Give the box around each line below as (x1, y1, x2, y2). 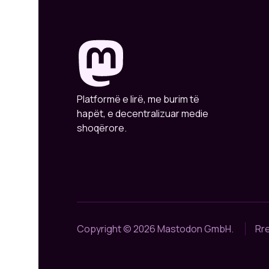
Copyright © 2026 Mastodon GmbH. (77, 222, 234, 235)
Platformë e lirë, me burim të (77, 92, 199, 106)
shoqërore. (77, 121, 127, 134)
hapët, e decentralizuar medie (77, 106, 208, 120)
